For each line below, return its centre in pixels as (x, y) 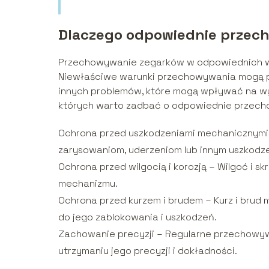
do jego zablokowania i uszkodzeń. (138, 217)
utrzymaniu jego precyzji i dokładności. (148, 250)
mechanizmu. (88, 183)
